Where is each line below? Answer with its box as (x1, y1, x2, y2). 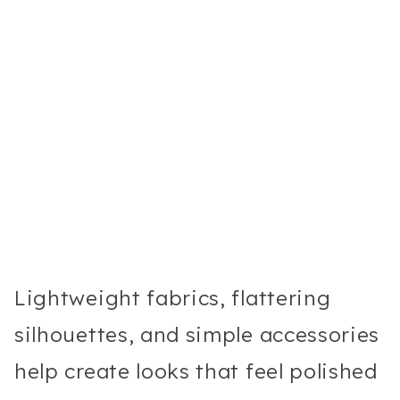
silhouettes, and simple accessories (14, 321, 380, 347)
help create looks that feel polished (14, 357, 378, 384)
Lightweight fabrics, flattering (14, 284, 331, 311)
